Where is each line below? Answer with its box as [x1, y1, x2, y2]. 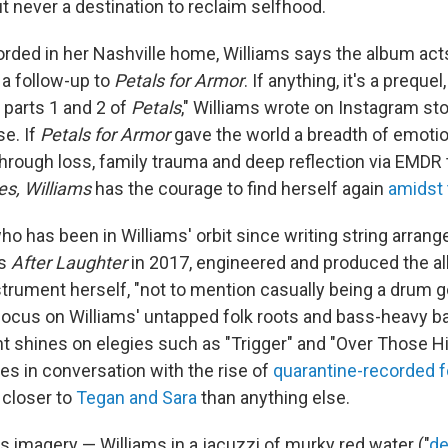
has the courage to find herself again [95, 178, 388, 200]
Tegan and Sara [76, 387, 197, 409]
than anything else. [197, 387, 350, 409]
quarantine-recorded [273, 360, 435, 382]
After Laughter [11, 252, 131, 274]
